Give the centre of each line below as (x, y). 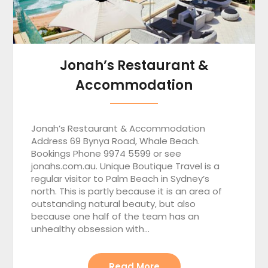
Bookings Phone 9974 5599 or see (106, 154)
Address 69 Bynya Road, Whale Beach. (116, 141)
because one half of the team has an (115, 217)
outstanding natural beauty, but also (114, 204)
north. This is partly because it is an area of (127, 191)
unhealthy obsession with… (91, 229)
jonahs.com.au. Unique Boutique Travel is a (126, 166)
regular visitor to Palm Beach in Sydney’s (121, 179)
